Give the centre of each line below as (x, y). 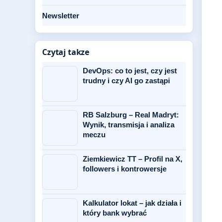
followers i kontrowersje (125, 169)
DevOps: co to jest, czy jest (130, 71)
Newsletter (61, 16)
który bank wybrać (115, 213)
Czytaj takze (66, 52)
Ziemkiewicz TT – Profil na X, (133, 159)
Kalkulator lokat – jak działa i (132, 203)
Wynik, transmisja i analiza (129, 125)
